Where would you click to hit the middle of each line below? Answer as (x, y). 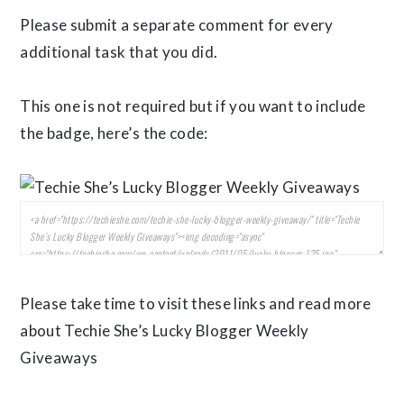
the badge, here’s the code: (114, 133)
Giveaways (59, 358)
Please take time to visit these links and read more (196, 303)
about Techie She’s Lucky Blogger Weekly (165, 331)
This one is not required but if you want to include (193, 106)
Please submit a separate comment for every (177, 25)
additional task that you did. (119, 52)
